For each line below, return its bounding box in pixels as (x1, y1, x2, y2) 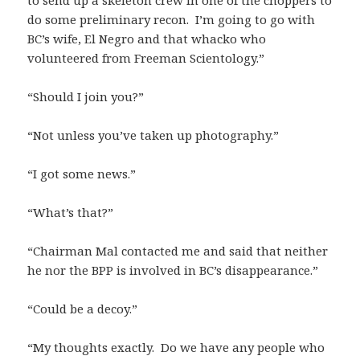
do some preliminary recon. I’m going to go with (27, 10, 316, 27)
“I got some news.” (27, 165, 137, 182)
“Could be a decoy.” (27, 300, 138, 317)
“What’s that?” (27, 203, 114, 220)
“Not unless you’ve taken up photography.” (27, 126, 280, 143)
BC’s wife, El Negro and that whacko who (27, 30, 267, 47)
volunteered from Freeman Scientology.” (27, 49, 265, 66)
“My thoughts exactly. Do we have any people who (27, 338, 325, 355)
